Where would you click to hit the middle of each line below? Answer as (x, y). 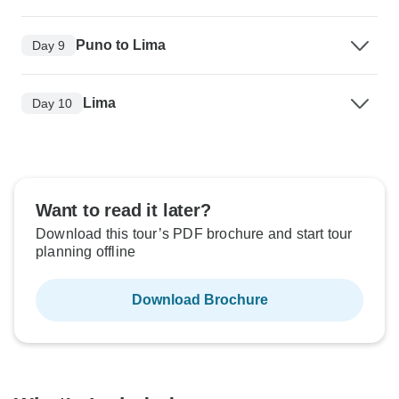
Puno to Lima (121, 45)
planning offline (86, 252)
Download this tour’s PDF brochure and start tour (194, 234)
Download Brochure (199, 300)
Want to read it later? (123, 211)
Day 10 (52, 103)
